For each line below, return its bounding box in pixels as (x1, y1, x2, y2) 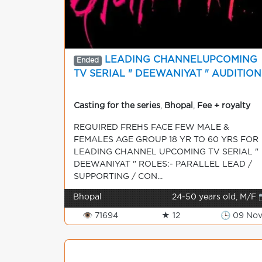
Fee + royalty (197, 102, 250, 109)
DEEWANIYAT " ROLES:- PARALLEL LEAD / (74, 161, 252, 168)
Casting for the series (74, 102, 160, 109)
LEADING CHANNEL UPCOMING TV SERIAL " (74, 149, 258, 156)
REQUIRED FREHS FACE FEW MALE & (74, 124, 229, 131)
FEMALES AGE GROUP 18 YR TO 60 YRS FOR (74, 136, 258, 143)
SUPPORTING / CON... (74, 173, 163, 180)
